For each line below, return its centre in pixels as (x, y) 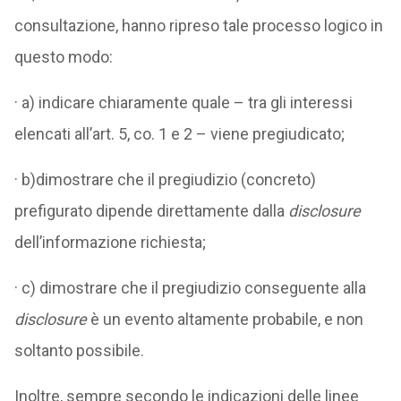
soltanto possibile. (79, 350)
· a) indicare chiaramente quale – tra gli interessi (183, 102)
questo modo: (63, 57)
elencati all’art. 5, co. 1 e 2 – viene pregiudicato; (179, 134)
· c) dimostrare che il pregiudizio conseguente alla (190, 288)
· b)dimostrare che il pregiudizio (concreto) (165, 179)
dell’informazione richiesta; (110, 242)
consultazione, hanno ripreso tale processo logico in (198, 26)
